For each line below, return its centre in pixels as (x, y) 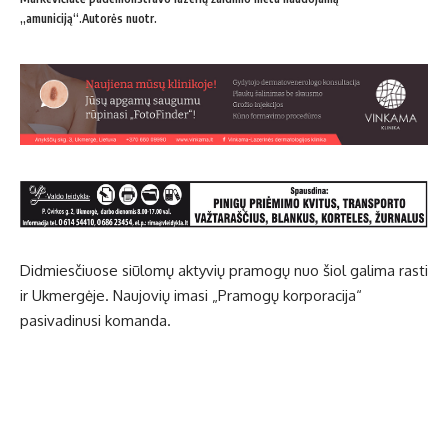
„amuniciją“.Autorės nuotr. (88, 19)
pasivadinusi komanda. (95, 321)
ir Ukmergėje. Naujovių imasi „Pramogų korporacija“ (191, 296)
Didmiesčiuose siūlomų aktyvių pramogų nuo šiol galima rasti (224, 271)
